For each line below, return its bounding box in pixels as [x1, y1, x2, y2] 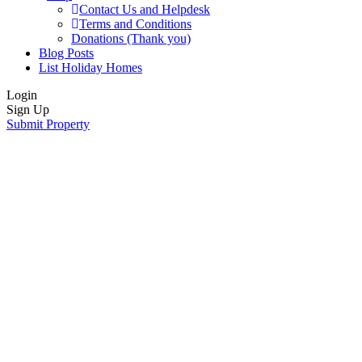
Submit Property [6, 117, 90, 132]
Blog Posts [39, 46, 94, 61]
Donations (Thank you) [71, 32, 191, 46]
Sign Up [6, 103, 49, 117]
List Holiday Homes [39, 61, 142, 75]
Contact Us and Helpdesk [79, 2, 210, 17]
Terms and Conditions [79, 17, 192, 32]
